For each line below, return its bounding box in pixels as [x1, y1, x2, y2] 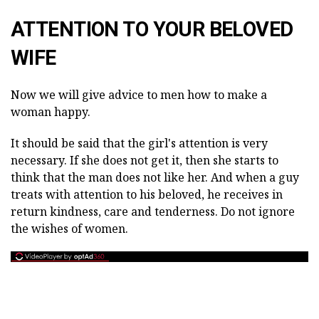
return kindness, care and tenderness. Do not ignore [11, 204, 295, 219]
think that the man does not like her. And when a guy [11, 169, 299, 185]
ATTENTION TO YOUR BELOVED [11, 17, 293, 41]
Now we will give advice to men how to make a [11, 87, 267, 103]
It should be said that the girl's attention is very [11, 135, 268, 151]
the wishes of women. [11, 221, 128, 236]
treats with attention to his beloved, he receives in [11, 187, 283, 202]
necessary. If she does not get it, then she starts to [11, 152, 278, 168]
